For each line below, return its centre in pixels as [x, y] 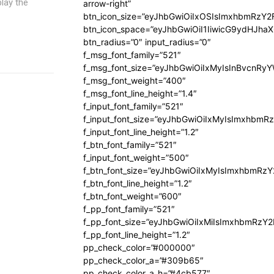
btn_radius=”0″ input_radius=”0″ [147, 42]
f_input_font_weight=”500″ [136, 157]
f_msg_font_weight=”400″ [135, 80]
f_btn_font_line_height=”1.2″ [138, 183]
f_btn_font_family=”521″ [130, 145]
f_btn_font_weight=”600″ [132, 196]
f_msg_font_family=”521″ [132, 55]
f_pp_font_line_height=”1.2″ [137, 235]
